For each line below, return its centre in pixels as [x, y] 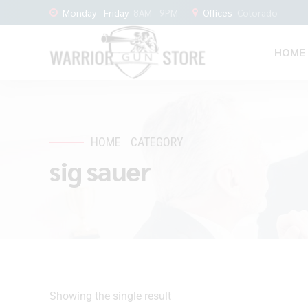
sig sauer [100, 170]
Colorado [257, 12]
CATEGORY [157, 142]
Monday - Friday [96, 12]
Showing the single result [110, 296]
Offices [218, 12]
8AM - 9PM [156, 12]
